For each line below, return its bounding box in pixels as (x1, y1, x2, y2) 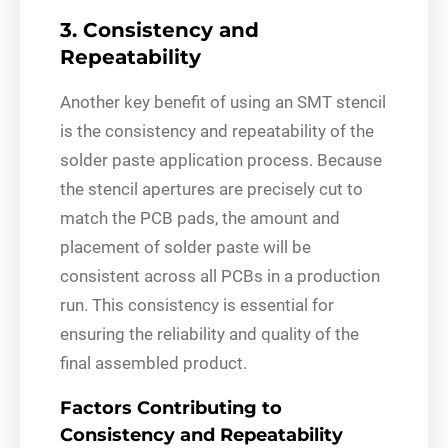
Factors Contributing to (60, 396, 282, 419)
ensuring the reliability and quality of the (60, 323, 359, 344)
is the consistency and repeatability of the (60, 120, 374, 141)
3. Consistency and (60, 17, 259, 42)
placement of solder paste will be (60, 236, 311, 257)
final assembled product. (60, 352, 247, 373)
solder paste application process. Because (60, 149, 382, 170)
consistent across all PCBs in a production (60, 265, 380, 286)
